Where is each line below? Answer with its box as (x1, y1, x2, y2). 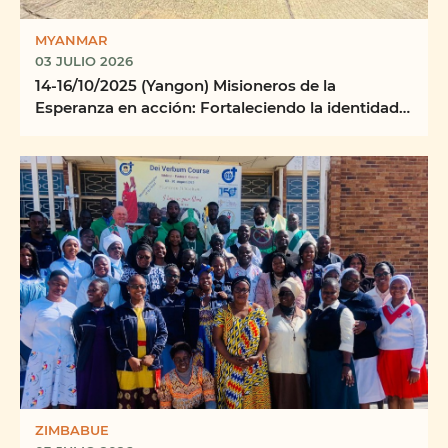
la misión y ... (35, 119, 133, 140)
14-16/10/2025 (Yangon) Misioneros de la (35, 75, 336, 96)
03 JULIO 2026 (35, 52, 133, 70)
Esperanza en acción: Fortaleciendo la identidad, (35, 97, 403, 118)
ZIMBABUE (35, 421, 109, 439)
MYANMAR (35, 31, 108, 49)
